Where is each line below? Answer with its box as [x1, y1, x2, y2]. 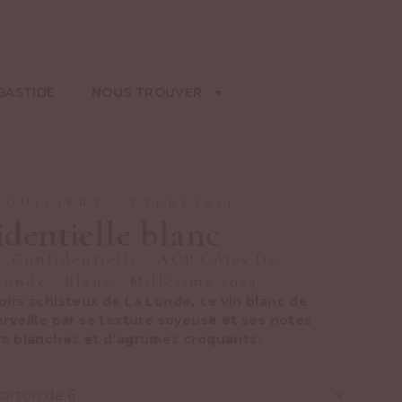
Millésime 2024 [129, 270, 258, 291]
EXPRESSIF [129, 195, 239, 210]
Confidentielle [12, 248, 141, 268]
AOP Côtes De [156, 248, 279, 268]
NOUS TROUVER [91, 83, 203, 100]
